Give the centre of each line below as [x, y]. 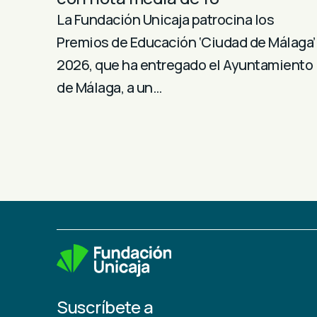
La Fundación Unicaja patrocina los [165, 19]
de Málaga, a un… [109, 87]
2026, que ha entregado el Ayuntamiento [185, 64]
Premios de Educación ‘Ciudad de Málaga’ [186, 42]
